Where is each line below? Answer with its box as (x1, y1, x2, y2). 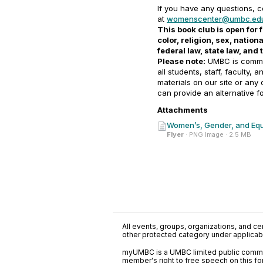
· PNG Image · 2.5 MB (184, 130, 251, 139)
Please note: (157, 56, 205, 66)
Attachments (157, 105, 208, 114)
